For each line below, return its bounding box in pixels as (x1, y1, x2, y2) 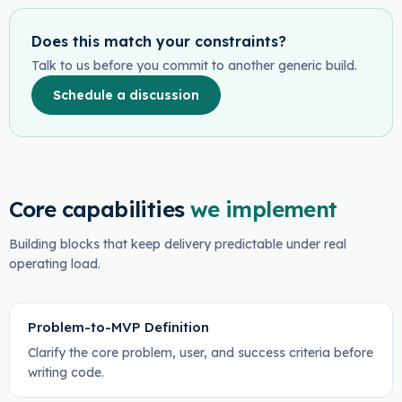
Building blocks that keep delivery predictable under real (8, 236, 346, 252)
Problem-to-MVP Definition (27, 319, 209, 336)
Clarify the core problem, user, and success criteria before (27, 345, 373, 361)
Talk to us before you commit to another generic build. (31, 57, 357, 74)
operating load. (8, 256, 100, 272)
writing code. (27, 364, 104, 380)
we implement (189, 196, 337, 223)
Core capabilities (8, 196, 185, 223)
